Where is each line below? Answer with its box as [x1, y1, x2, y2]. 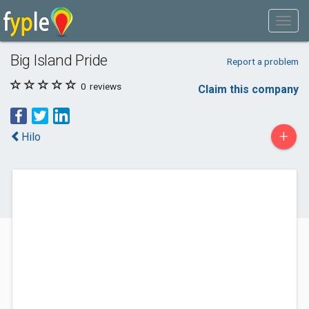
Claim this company [198, 83, 299, 96]
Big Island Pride [10, 51, 108, 69]
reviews [88, 81, 121, 92]
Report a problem [226, 56, 299, 67]
